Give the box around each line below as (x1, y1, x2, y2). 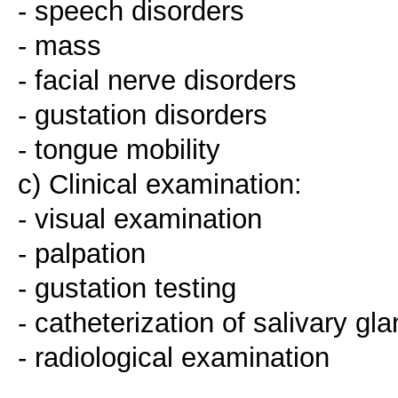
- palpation (18, 237, 146, 270)
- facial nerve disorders (18, 64, 297, 97)
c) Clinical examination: (18, 168, 302, 201)
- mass (18, 29, 101, 62)
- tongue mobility (18, 133, 220, 166)
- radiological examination (18, 341, 330, 374)
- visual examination (18, 203, 262, 235)
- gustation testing (18, 272, 236, 305)
